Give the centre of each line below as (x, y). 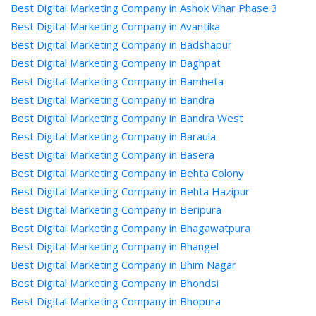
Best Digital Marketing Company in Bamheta (117, 81)
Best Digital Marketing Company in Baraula (113, 136)
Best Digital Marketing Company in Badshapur (121, 44)
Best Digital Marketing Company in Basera (113, 154)
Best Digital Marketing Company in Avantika (115, 26)
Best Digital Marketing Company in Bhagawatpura (130, 228)
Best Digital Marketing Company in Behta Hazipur (130, 191)
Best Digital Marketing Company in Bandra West (127, 118)
